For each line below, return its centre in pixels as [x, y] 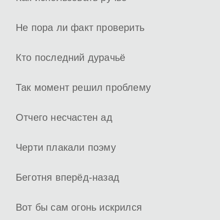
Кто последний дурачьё [71, 57]
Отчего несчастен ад [64, 117]
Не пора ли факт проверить [80, 27]
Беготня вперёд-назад [68, 177]
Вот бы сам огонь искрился [79, 207]
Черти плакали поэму [66, 147]
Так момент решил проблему [83, 87]
